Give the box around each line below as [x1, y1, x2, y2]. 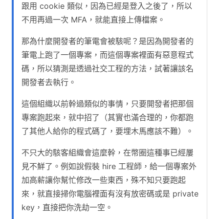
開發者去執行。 [22, 77, 76, 87]
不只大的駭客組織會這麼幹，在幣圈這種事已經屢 [22, 147, 194, 157]
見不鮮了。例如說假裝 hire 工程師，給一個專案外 [22, 161, 197, 171]
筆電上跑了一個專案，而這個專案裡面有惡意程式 [22, 49, 194, 60]
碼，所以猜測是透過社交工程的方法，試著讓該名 [22, 63, 194, 73]
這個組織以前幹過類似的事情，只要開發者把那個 [22, 98, 194, 109]
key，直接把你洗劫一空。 [22, 202, 113, 212]
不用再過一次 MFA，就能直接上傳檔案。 [22, 14, 165, 24]
